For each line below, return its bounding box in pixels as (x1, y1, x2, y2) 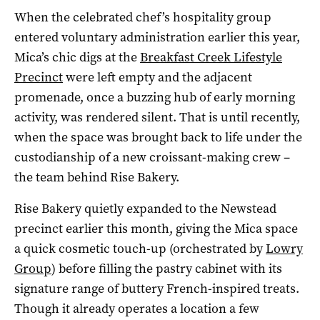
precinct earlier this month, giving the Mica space (14, 219, 298, 237)
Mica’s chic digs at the (14, 48, 140, 66)
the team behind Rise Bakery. (14, 168, 179, 186)
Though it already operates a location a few (14, 299, 259, 317)
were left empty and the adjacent (63, 68, 252, 86)
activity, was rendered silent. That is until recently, (14, 108, 300, 126)
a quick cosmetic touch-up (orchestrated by (14, 239, 266, 257)
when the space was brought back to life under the (14, 128, 302, 146)
